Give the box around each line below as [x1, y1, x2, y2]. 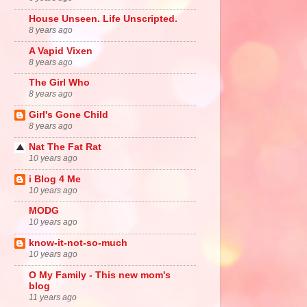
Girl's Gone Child [29, 110, 108, 120]
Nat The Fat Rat [29, 141, 101, 152]
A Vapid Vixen [29, 45, 93, 56]
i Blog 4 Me [29, 173, 81, 184]
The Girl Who [29, 77, 90, 88]
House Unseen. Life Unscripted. [29, 13, 177, 24]
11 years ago [29, 292, 77, 302]
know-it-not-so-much [29, 238, 127, 248]
